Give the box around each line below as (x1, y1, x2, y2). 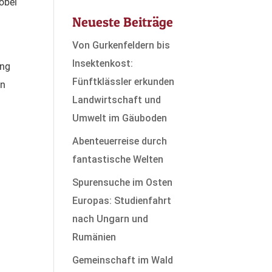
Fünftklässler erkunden (72, 76, 175, 87)
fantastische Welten (72, 154, 164, 165)
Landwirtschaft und (72, 94, 161, 106)
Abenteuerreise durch (72, 135, 168, 147)
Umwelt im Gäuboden (72, 112, 168, 124)
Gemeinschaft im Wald (72, 254, 174, 266)
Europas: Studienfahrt (72, 195, 172, 206)
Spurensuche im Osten (72, 177, 173, 188)
